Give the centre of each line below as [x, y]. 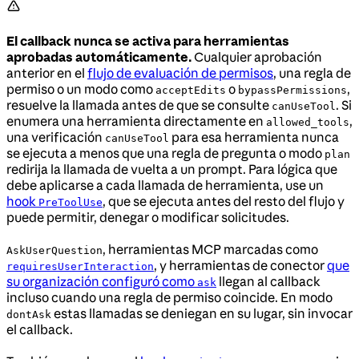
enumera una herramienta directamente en [136, 121]
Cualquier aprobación [257, 57]
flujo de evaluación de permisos [180, 73]
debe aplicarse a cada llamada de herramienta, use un [165, 185]
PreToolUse [71, 202]
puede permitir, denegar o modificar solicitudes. [148, 217]
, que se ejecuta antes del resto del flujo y [224, 201]
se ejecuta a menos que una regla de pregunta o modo [165, 153]
